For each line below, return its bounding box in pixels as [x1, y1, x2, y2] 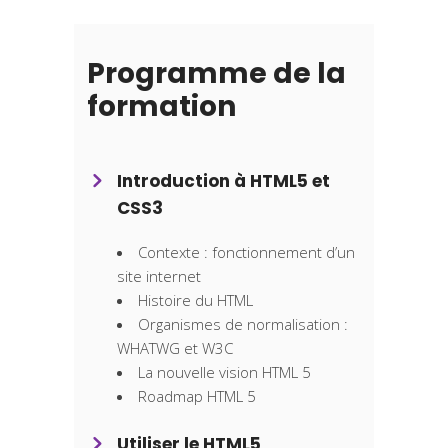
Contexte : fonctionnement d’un [138, 242, 355, 263]
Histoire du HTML [138, 290, 253, 311]
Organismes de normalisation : [138, 314, 348, 335]
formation [87, 87, 236, 127]
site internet [117, 266, 201, 287]
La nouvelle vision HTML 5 [138, 362, 311, 383]
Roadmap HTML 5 [138, 386, 256, 407]
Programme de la [87, 54, 346, 94]
